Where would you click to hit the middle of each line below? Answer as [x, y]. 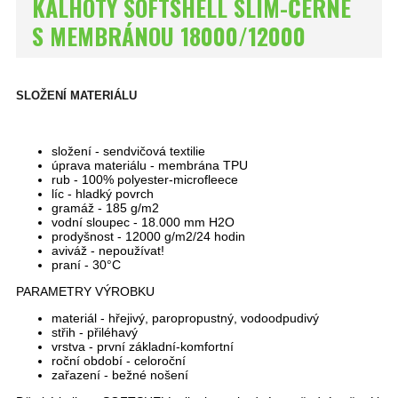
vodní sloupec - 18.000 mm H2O [143, 222]
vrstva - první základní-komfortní [143, 346]
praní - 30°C [86, 264]
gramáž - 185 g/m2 [105, 207]
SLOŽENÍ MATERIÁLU [76, 95]
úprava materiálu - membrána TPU [150, 165]
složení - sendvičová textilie [128, 151]
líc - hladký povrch [103, 193]
